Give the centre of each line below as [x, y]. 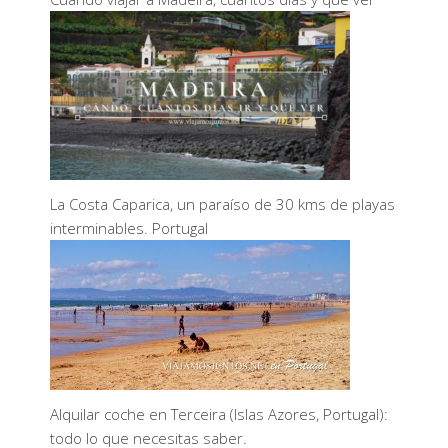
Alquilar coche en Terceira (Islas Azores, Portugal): [219, 414]
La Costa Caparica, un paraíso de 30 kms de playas [222, 204]
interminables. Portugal [129, 228]
